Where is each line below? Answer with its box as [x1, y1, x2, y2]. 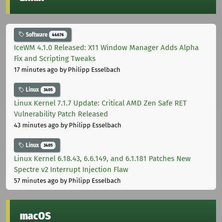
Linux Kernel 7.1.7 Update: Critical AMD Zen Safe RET [14, 99, 187, 108]
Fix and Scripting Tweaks [14, 54, 96, 63]
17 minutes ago [14, 66, 58, 74]
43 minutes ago [14, 121, 59, 129]
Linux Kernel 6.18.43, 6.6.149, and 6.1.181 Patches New [14, 154, 191, 163]
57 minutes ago [14, 176, 58, 184]
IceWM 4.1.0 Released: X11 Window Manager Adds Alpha [14, 43, 199, 53]
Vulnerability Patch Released [14, 110, 108, 119]
